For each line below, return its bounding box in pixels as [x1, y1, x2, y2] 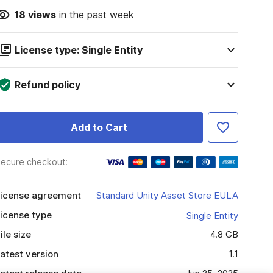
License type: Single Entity [14, 44, 143, 56]
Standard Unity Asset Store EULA [96, 190, 238, 201]
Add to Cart [70, 121, 127, 133]
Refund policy [14, 79, 80, 91]
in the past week [55, 9, 134, 21]
